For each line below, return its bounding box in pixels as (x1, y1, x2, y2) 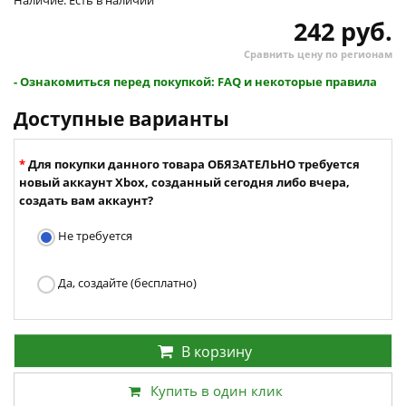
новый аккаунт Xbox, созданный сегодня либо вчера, (19, 174, 350, 191)
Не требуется (55, 227, 132, 245)
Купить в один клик (150, 382, 283, 401)
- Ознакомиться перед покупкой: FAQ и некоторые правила (14, 73, 377, 91)
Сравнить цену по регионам (244, 47, 392, 62)
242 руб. (294, 14, 392, 49)
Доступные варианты (14, 106, 229, 132)
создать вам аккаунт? (19, 192, 153, 209)
